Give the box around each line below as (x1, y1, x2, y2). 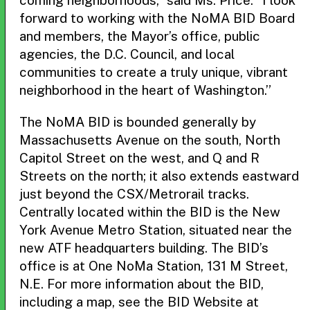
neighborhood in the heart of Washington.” (19, 82, 271, 98)
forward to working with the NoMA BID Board (19, 10, 295, 26)
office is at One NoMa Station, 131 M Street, (19, 258, 288, 273)
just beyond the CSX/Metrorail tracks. (19, 186, 249, 201)
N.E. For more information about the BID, (19, 276, 264, 291)
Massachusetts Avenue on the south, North (19, 132, 280, 147)
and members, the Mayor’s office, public (19, 28, 260, 44)
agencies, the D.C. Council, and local (19, 46, 235, 62)
